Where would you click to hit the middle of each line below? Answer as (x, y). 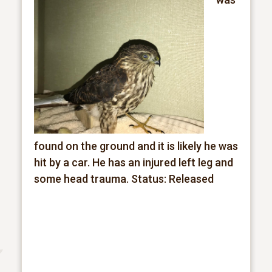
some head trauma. (82, 179)
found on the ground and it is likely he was (136, 146)
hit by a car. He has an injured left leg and (133, 163)
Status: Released (172, 179)
